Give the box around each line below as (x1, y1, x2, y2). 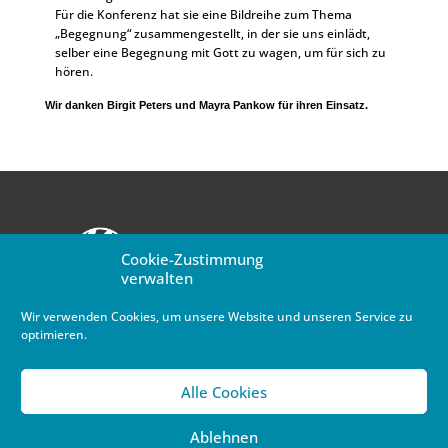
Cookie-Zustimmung (121, 249, 263, 269)
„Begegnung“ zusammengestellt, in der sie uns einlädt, (54, 25, 370, 42)
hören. (54, 63, 93, 80)
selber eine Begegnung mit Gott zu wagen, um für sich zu (54, 44, 386, 61)
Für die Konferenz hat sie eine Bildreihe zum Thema (54, 6, 352, 23)
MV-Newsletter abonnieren (145, 304, 302, 322)
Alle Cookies (181, 381, 267, 402)
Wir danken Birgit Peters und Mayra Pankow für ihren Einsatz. (44, 99, 368, 111)
